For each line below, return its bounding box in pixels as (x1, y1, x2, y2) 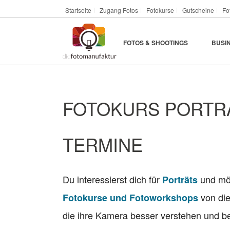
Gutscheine (182, 6, 214, 14)
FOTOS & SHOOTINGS (123, 38, 188, 48)
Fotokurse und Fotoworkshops (63, 191, 198, 204)
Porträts (162, 173, 198, 186)
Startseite (65, 6, 91, 14)
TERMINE (63, 131, 143, 157)
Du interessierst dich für (63, 172, 162, 186)
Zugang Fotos (100, 6, 138, 14)
